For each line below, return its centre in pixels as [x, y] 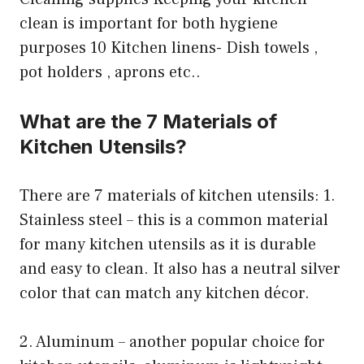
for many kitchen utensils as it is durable [168, 245]
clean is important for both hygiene [149, 24]
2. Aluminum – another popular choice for [172, 342]
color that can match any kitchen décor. [165, 294]
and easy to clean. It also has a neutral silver [180, 269]
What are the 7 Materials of [148, 122]
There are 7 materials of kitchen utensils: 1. [178, 196]
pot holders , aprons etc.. [110, 73]
